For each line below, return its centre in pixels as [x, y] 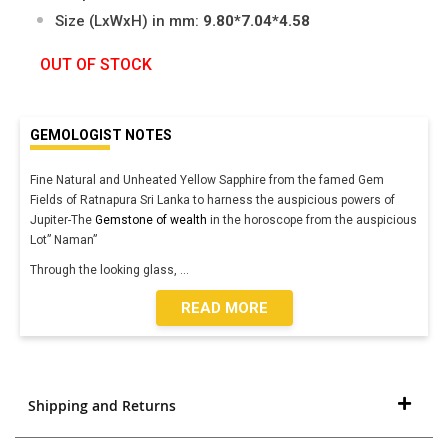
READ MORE [224, 307]
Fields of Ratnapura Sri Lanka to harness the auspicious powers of [212, 199]
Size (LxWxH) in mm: [129, 20]
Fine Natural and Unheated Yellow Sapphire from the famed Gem [207, 179]
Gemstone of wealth [151, 219]
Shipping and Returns [101, 406]
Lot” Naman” [63, 239]
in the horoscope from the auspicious [312, 219]
